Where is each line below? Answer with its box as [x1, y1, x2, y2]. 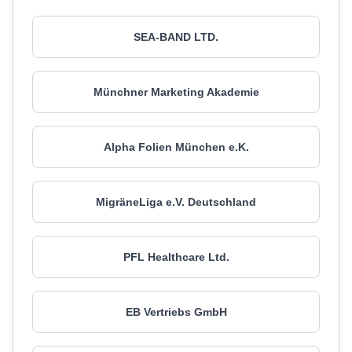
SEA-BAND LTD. [134, 31, 218, 43]
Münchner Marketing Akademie [93, 86, 259, 98]
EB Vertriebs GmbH [125, 306, 227, 318]
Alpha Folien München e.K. [103, 141, 249, 153]
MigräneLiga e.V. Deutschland [96, 196, 256, 208]
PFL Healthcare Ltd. [123, 251, 229, 263]
